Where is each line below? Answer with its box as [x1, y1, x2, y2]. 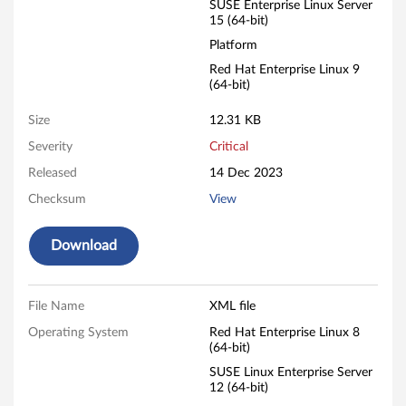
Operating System [28, 326, 129, 339]
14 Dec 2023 [208, 167, 283, 179]
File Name [28, 300, 84, 313]
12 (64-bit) [208, 382, 268, 394]
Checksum [28, 193, 86, 206]
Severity [28, 140, 72, 153]
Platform [208, 39, 257, 52]
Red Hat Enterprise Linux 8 [208, 326, 360, 339]
